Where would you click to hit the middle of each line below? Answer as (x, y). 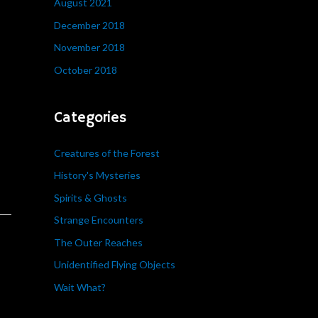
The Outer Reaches (98, 242)
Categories (90, 118)
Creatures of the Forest (107, 153)
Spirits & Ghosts (91, 197)
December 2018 (89, 25)
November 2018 (89, 48)
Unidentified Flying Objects (115, 265)
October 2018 (86, 70)
